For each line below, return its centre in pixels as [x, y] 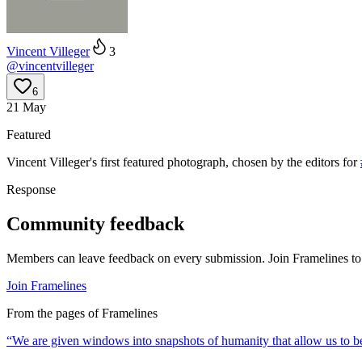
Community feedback [95, 224]
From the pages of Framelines [82, 313]
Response [31, 190]
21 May [26, 107]
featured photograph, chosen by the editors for [242, 162]
